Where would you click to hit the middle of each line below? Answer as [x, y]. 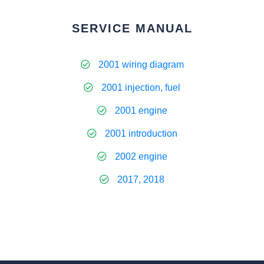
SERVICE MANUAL [132, 28]
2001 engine [141, 110]
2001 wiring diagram [141, 65]
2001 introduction [141, 133]
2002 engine [141, 156]
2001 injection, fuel [141, 88]
